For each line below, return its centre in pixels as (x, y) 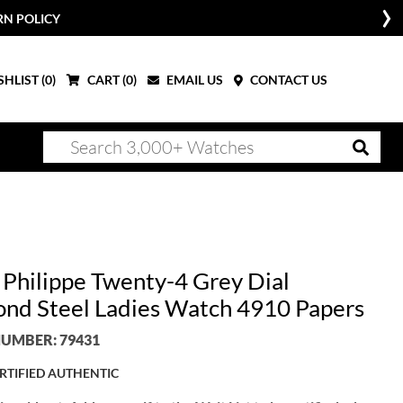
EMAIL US (193, 79)
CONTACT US (287, 79)
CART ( (105, 79)
